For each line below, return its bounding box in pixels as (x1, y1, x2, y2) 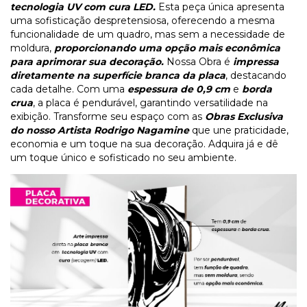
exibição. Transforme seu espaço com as (10, 110, 202, 123)
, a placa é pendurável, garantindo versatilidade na (33, 97, 268, 110)
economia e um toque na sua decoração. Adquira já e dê (10, 138, 278, 151)
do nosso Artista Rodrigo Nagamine (10, 124, 192, 137)
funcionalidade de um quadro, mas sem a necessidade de (10, 28, 285, 41)
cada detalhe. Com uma (10, 83, 127, 96)
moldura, (10, 42, 54, 55)
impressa (233, 56, 279, 69)
